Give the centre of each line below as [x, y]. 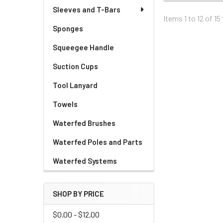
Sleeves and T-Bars [87, 9]
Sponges [68, 28]
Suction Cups [75, 66]
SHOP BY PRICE [78, 194]
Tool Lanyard [75, 85]
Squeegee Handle [83, 47]
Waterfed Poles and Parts [98, 142]
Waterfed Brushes [84, 123]
